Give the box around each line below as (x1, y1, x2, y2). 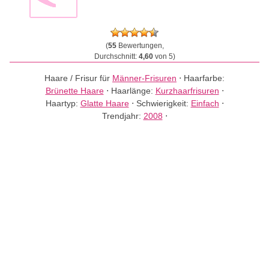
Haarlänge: (110, 86, 156, 95)
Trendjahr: (101, 111, 144, 121)
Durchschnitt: (94, 52, 139, 61)
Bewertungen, (116, 41, 164, 50)
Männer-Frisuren (112, 73, 177, 83)
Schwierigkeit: (136, 98, 191, 108)
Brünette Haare (45, 86, 104, 95)
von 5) (153, 52, 175, 61)
